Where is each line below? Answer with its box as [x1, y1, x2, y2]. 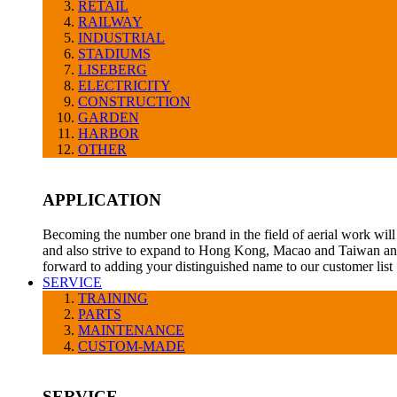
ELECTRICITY [78, 78, 171, 94]
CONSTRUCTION [78, 94, 191, 110]
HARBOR [78, 126, 139, 142]
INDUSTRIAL [78, 30, 165, 46]
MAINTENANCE [78, 322, 184, 338]
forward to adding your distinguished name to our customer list [43, 258, 393, 274]
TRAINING [78, 290, 148, 306]
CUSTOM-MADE [78, 338, 185, 354]
